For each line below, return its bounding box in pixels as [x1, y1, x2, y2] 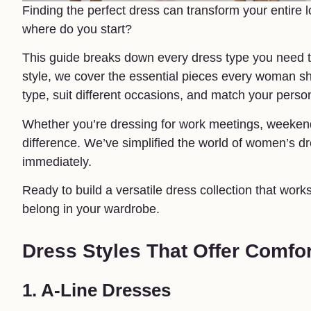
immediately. [22, 154, 92, 169]
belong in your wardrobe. [22, 201, 160, 216]
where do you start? [22, 22, 132, 36]
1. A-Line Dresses [22, 279, 171, 301]
